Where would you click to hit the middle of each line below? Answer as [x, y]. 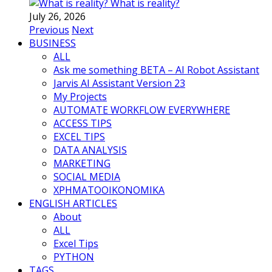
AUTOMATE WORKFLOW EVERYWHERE [142, 110]
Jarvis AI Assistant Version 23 [119, 83]
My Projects [80, 97]
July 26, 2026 [57, 16]
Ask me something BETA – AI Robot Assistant [156, 70]
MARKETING [82, 163]
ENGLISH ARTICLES [73, 203]
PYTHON [74, 257]
